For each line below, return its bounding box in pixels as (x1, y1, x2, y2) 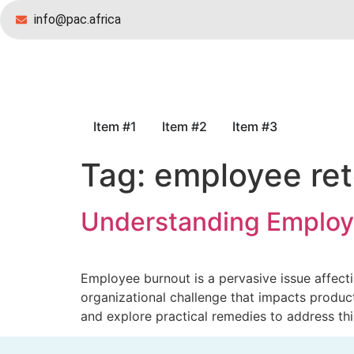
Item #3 (232, 119, 277, 134)
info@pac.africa (33, 12, 121, 27)
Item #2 (162, 119, 207, 134)
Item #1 (93, 119, 137, 134)
